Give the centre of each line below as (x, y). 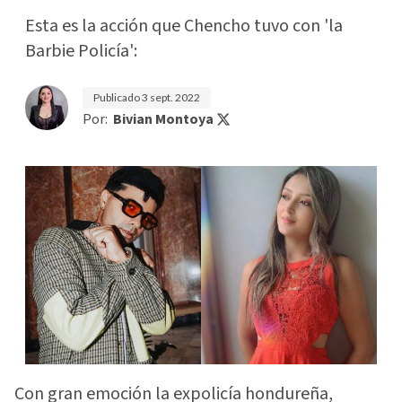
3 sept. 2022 (171, 97)
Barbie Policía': (81, 51)
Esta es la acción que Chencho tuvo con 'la (184, 26)
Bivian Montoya (163, 119)
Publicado (118, 97)
